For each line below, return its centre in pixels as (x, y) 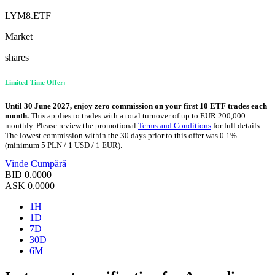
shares (17, 57)
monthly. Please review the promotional (72, 125)
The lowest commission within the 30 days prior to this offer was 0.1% (121, 135)
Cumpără (48, 163)
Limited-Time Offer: (35, 82)
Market (19, 36)
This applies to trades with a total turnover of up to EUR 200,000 (137, 115)
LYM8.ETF (28, 15)
